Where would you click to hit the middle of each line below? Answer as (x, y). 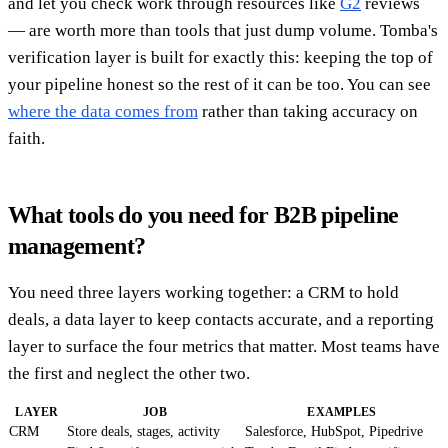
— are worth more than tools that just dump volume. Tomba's (223, 30)
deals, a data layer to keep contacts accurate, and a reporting (221, 319)
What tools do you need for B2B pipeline (203, 214)
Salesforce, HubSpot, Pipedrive (334, 431)
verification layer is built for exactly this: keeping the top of (220, 57)
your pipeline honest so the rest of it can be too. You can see (219, 84)
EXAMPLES (342, 411)
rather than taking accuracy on (308, 111)
